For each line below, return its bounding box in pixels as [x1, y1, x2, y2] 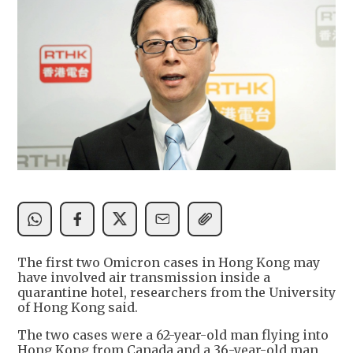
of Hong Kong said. [17, 299, 138, 315]
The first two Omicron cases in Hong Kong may [17, 254, 320, 270]
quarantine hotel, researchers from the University [17, 284, 336, 300]
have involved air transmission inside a [17, 269, 270, 285]
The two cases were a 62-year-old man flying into [17, 326, 329, 343]
